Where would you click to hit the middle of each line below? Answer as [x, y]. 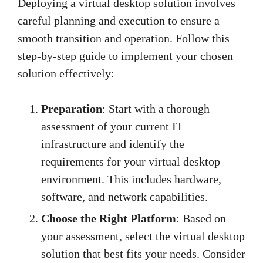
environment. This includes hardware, [131, 179]
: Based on [201, 219]
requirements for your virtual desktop [131, 162]
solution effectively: [66, 74]
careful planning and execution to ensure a [119, 21]
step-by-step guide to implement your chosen [125, 56]
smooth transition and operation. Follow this [124, 38]
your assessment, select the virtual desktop [143, 236]
